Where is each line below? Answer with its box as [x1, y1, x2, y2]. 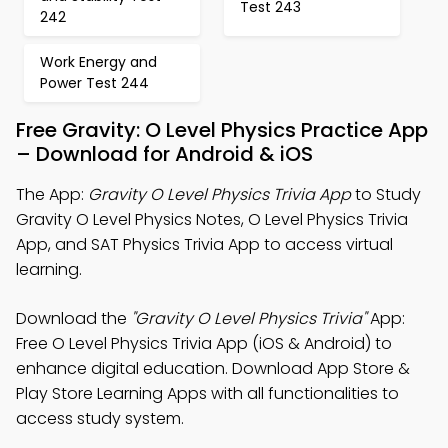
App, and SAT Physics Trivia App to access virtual [16, 233, 393, 256]
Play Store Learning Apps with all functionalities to [16, 382, 399, 405]
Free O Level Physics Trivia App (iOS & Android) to [16, 332, 392, 355]
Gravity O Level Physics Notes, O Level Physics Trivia [16, 208, 408, 231]
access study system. [16, 407, 184, 430]
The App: [16, 183, 88, 206]
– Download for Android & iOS [16, 140, 313, 168]
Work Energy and [40, 52, 157, 72]
